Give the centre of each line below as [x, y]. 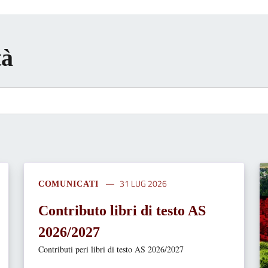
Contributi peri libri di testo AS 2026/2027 [111, 249]
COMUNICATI [68, 184]
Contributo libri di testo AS [122, 210]
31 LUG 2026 [143, 183]
